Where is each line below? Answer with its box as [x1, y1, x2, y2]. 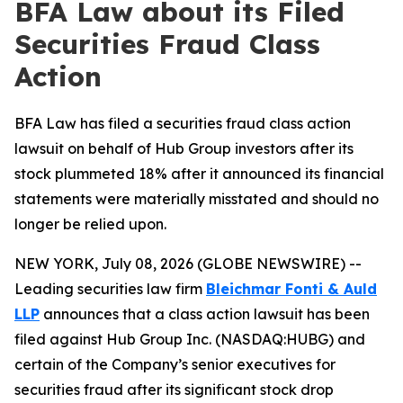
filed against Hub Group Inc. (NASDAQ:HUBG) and [14, 330, 365, 348]
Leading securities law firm [14, 280, 206, 298]
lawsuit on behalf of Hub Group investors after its [14, 139, 354, 157]
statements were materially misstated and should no [14, 190, 379, 208]
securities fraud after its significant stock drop [14, 381, 334, 399]
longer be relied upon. [14, 215, 166, 233]
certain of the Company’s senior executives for [14, 355, 336, 373]
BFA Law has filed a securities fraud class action [14, 114, 351, 132]
